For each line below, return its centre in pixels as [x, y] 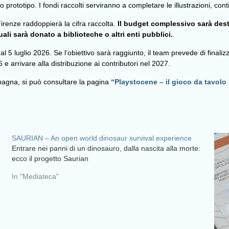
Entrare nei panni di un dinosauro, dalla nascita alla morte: [106, 148]
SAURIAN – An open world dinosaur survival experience [101, 138]
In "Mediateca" [35, 176]
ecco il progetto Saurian [50, 158]
